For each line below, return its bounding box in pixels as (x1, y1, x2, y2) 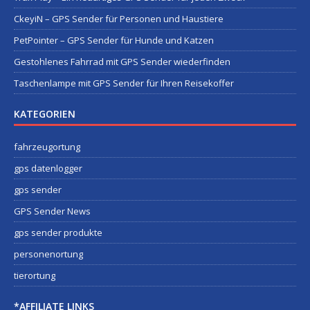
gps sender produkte (14, 226, 102, 239)
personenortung (14, 248, 83, 260)
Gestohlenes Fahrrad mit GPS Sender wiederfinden (14, 55, 230, 68)
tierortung (14, 269, 55, 282)
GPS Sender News (14, 205, 91, 217)
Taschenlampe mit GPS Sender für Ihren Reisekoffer (14, 77, 234, 89)
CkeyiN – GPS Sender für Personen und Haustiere (14, 12, 224, 25)
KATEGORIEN (14, 107, 75, 120)
